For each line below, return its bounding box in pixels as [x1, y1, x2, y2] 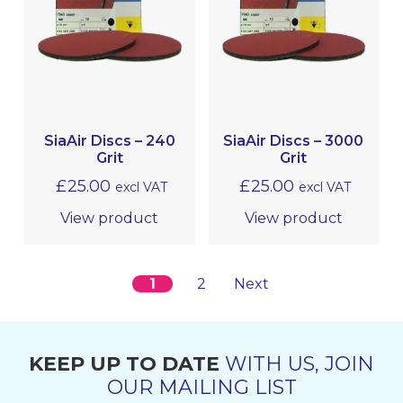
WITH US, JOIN [219, 352, 374, 377]
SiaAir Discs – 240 [43, 132, 175, 150]
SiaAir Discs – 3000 [223, 132, 364, 150]
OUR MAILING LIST [106, 375, 297, 400]
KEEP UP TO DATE [29, 352, 219, 377]
